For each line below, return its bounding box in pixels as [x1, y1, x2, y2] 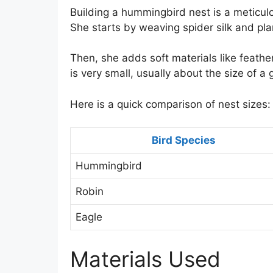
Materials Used [69, 246, 221, 272]
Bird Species [151, 134, 216, 147]
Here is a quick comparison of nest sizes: [69, 97, 271, 110]
